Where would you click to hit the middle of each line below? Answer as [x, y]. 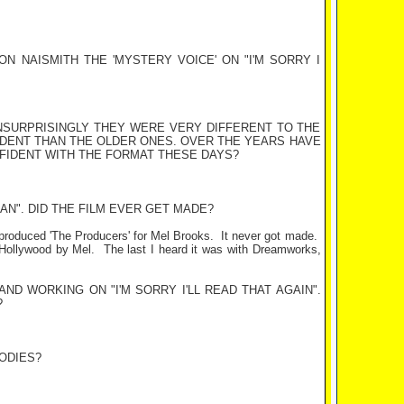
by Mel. [73, 249]
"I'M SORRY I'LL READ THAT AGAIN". [213, 290]
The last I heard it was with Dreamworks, [212, 249]
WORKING [56, 290]
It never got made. [269, 236]
